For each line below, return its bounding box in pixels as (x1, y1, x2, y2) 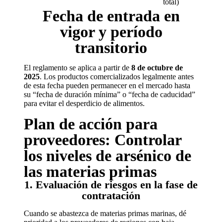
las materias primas (24, 163, 157, 180)
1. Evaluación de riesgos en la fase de (24, 178, 198, 191)
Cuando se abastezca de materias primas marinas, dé (24, 209, 186, 218)
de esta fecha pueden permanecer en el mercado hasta (24, 81, 190, 90)
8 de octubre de (131, 63, 183, 72)
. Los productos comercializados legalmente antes (40, 72, 194, 81)
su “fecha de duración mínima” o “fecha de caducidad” (24, 90, 195, 99)
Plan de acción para (24, 115, 158, 133)
